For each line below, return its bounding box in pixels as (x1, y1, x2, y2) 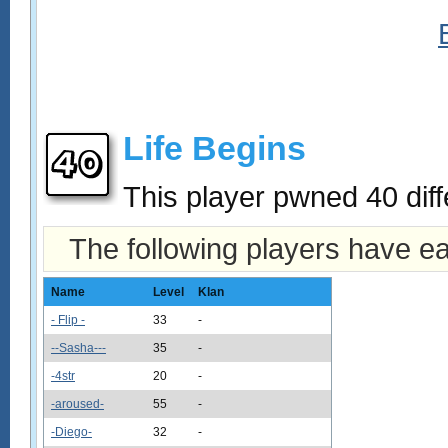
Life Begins (123, 129, 306, 167)
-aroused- (51, 397, 104, 411)
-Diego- (51, 425, 92, 439)
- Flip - (51, 313, 85, 327)
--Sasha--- (51, 341, 106, 355)
